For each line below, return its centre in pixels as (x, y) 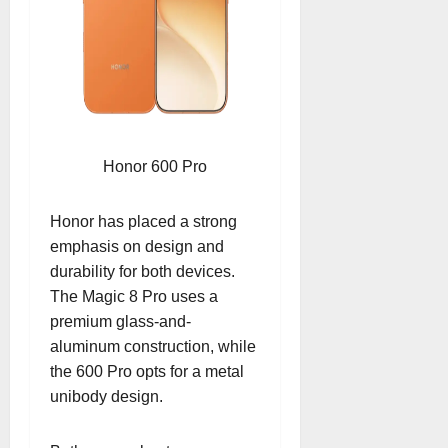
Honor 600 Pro (154, 166)
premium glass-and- (120, 321)
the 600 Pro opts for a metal (147, 371)
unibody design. (106, 396)
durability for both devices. (142, 271)
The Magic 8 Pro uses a (134, 296)
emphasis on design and (137, 246)
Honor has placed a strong (143, 221)
